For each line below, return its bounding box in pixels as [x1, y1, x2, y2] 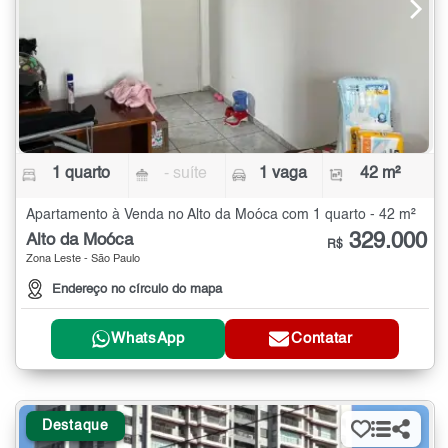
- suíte [164, 166, 208, 183]
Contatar [291, 331, 353, 347]
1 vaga [258, 166, 307, 183]
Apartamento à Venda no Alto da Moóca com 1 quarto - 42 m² [26, 208, 416, 223]
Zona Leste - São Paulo [26, 254, 140, 266]
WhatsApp [111, 331, 185, 347]
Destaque [42, 418, 109, 433]
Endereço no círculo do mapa [52, 282, 222, 296]
